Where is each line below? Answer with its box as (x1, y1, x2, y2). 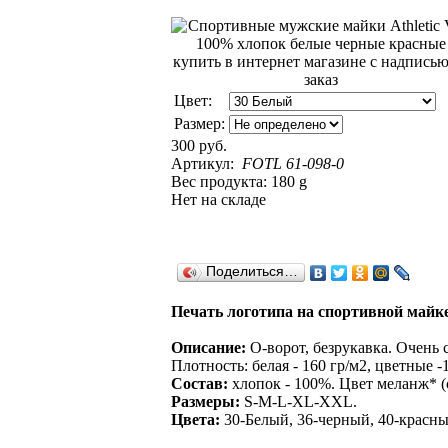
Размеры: (171, 393, 240, 410)
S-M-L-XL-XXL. (240, 393, 357, 410)
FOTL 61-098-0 (242, 155, 344, 172)
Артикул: (171, 155, 238, 172)
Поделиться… (206, 264, 298, 279)
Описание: (171, 339, 246, 356)
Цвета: (171, 411, 220, 428)
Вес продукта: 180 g (171, 173, 307, 190)
